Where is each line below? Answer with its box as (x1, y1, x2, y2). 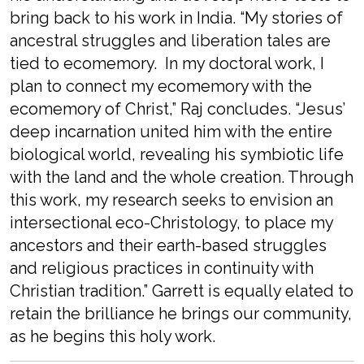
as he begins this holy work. (10, 327, 215, 346)
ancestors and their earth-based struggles (10, 236, 327, 255)
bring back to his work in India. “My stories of (10, 8, 343, 28)
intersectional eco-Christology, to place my (10, 213, 333, 232)
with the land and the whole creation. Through (10, 167, 353, 187)
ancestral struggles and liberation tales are (10, 31, 331, 50)
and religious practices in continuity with (10, 258, 314, 278)
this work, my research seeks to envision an (10, 190, 333, 210)
